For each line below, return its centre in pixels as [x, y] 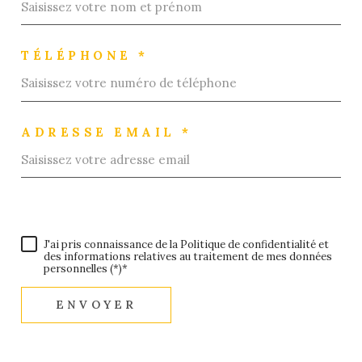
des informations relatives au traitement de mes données [188, 257]
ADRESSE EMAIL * [107, 132]
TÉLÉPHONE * [85, 56]
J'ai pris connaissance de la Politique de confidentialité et [186, 245]
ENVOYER [97, 305]
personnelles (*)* [86, 269]
